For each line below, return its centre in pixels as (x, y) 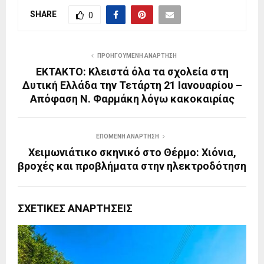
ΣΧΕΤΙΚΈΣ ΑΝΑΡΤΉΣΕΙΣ (75, 208)
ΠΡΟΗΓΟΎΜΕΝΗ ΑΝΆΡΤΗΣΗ (137, 55)
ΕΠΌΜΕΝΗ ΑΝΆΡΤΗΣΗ (127, 136)
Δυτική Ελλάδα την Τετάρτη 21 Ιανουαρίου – (132, 85)
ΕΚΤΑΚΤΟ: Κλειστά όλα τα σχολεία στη (132, 71)
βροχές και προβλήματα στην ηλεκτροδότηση (132, 166)
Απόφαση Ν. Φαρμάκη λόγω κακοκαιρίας (132, 98)
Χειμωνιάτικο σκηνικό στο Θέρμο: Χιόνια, (132, 152)
